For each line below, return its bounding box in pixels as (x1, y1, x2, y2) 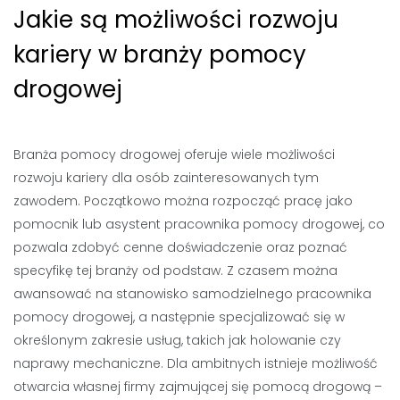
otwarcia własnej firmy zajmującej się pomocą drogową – (13, 378, 382, 396)
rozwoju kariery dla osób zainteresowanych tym (13, 169, 319, 187)
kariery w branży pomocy (13, 38, 306, 71)
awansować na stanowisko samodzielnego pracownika (13, 285, 371, 303)
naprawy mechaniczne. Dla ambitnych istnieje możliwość (13, 354, 378, 372)
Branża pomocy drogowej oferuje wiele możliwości (13, 146, 335, 163)
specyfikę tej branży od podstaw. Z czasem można (13, 262, 337, 279)
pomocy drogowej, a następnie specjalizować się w (13, 308, 345, 326)
